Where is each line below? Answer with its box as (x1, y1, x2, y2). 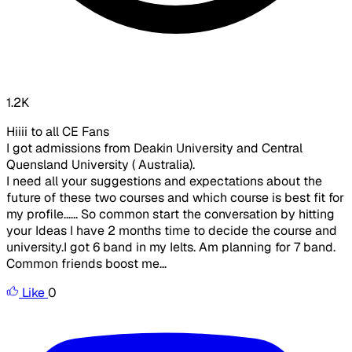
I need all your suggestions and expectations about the (6, 173, 322, 190)
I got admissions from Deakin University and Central (6, 140, 302, 157)
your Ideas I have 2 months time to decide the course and (6, 222, 337, 240)
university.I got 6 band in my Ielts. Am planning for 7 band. (6, 239, 335, 256)
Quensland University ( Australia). (6, 156, 195, 174)
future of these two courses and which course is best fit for (6, 189, 344, 207)
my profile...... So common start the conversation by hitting (6, 206, 335, 223)
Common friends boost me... (6, 255, 167, 273)
